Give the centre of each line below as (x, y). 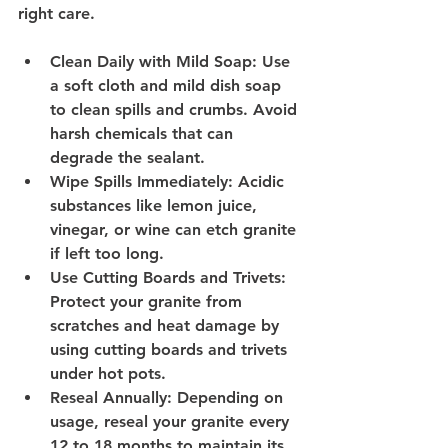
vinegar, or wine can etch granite (175, 230)
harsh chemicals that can (144, 134)
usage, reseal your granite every (172, 422)
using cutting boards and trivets (171, 350)
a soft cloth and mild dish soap (168, 86)
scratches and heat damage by (167, 326)
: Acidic (258, 182)
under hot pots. (108, 374)
